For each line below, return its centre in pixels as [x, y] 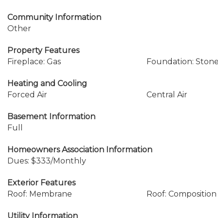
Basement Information [51, 117]
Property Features [43, 50]
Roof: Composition [181, 194]
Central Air [167, 95]
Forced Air [27, 95]
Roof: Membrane [40, 194]
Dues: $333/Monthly [47, 161]
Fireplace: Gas [34, 62]
